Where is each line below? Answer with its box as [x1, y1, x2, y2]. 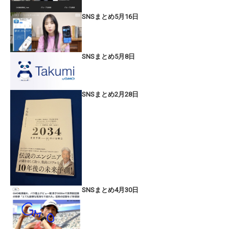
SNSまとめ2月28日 [82, 90, 139, 98]
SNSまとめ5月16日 [82, 12, 139, 20]
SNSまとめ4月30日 [82, 186, 139, 194]
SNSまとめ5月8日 [82, 53, 135, 61]
